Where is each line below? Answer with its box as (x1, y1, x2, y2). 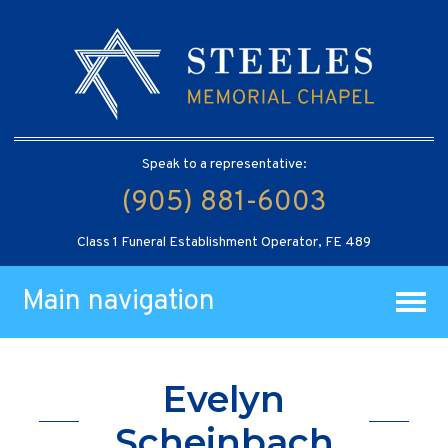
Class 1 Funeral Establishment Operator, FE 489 (77, 233, 371, 251)
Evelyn (163, 377, 285, 422)
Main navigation (22, 283, 216, 320)
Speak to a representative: (141, 155, 307, 173)
